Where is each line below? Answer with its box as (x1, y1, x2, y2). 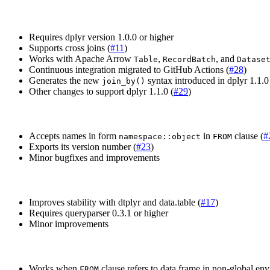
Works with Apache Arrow (29, 54, 134, 64)
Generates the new (29, 75, 102, 86)
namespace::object (119, 132, 201, 142)
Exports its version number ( (29, 142, 136, 152)
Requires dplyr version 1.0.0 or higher (29, 32, 174, 43)
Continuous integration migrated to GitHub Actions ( (29, 64, 229, 75)
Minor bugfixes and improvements (29, 152, 160, 163)
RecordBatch (163, 55, 216, 64)
